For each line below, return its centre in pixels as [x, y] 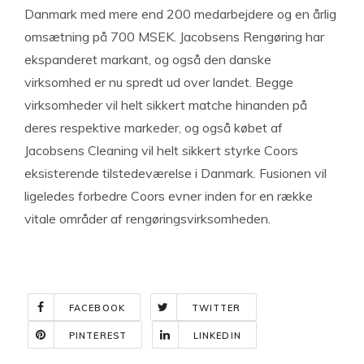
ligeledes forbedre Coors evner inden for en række [169, 196]
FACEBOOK [97, 308]
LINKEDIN [217, 336]
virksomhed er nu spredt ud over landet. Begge [159, 82]
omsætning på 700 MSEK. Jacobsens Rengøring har [174, 37]
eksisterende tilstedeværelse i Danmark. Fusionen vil [175, 173]
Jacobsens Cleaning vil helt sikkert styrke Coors [161, 150]
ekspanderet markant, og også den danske [148, 59]
